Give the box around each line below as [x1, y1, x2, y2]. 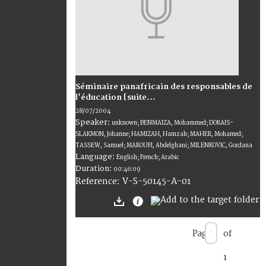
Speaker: [75, 117, 112, 127]
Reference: [75, 176, 122, 186]
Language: [75, 151, 116, 161]
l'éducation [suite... [75, 92, 156, 102]
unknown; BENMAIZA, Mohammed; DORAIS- [112, 119, 233, 126]
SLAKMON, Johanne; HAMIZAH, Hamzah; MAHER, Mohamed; [75, 130, 243, 138]
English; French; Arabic [116, 153, 179, 161]
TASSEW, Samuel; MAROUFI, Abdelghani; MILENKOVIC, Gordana [75, 141, 252, 149]
